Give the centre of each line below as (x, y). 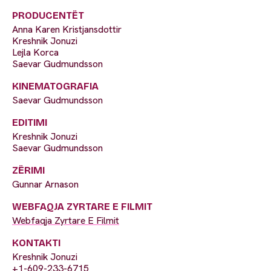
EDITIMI (30, 123)
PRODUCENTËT (48, 16)
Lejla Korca (35, 53)
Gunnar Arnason (45, 184)
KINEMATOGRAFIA (55, 87)
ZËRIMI (28, 171)
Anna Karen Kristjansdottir (67, 30)
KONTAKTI (36, 243)
